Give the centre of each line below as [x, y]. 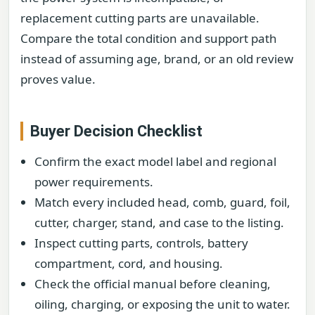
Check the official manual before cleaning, [153, 283]
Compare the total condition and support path [149, 39]
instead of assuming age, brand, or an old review [157, 59]
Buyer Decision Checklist [116, 131]
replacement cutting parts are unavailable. [140, 18]
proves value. [58, 79]
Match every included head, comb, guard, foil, [162, 202]
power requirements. [94, 181]
